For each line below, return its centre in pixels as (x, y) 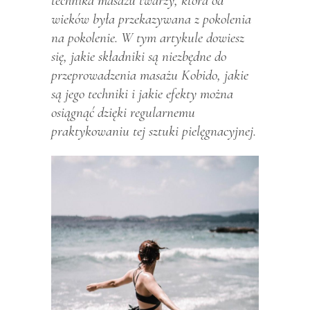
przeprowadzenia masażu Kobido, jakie (150, 75)
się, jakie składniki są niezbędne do (139, 56)
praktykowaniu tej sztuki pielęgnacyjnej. (154, 131)
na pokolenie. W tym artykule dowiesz (148, 37)
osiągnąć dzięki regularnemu (123, 112)
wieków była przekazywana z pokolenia (151, 19)
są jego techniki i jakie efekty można (142, 93)
